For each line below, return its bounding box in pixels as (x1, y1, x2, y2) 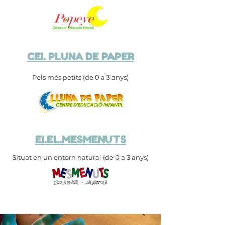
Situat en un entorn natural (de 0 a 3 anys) (12, 153, 149, 161)
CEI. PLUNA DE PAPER (27, 51, 134, 63)
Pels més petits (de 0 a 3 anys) (32, 73, 129, 81)
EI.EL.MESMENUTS (35, 134, 126, 146)
